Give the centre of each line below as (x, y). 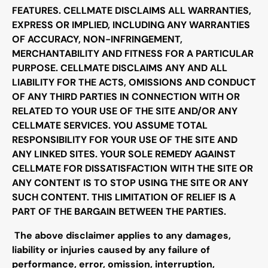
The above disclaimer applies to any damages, (123, 236)
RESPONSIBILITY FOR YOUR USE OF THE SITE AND (125, 140)
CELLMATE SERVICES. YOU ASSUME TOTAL (110, 126)
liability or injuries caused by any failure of (111, 250)
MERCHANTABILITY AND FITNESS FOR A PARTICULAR (133, 54)
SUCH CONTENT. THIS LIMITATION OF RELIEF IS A (124, 197)
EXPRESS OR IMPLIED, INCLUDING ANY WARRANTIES (131, 25)
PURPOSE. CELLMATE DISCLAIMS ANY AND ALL (120, 68)
